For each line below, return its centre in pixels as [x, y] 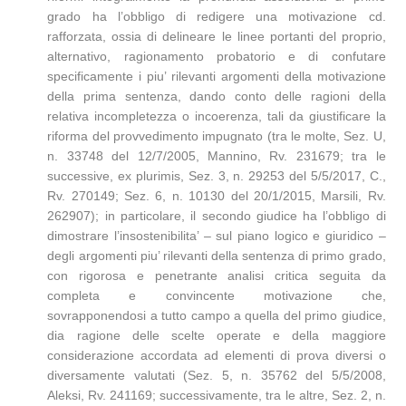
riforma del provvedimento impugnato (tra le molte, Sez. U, [217, 136]
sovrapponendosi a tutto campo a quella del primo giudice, [217, 315]
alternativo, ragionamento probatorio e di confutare [217, 56]
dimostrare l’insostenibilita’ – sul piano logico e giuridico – [217, 236]
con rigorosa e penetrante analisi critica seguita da [217, 275]
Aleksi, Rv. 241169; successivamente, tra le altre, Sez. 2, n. [217, 395]
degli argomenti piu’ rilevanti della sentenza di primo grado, [217, 256]
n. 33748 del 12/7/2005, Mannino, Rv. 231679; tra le [217, 156]
